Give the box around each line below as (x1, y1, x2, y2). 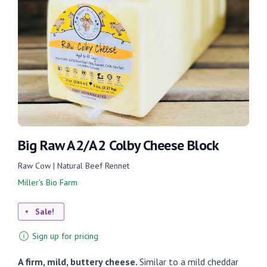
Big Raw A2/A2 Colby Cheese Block (18, 135, 219, 154)
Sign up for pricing (32, 230, 98, 241)
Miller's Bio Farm (18, 176, 77, 188)
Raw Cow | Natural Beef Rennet (18, 160, 129, 171)
